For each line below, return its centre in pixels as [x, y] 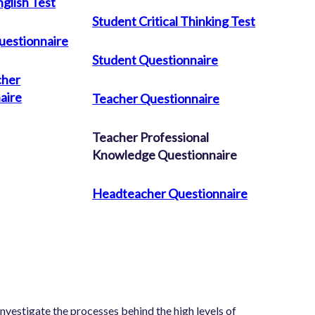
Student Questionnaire [155, 60]
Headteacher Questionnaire [170, 194]
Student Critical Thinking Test [174, 21]
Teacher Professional [151, 137]
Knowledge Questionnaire [165, 155]
